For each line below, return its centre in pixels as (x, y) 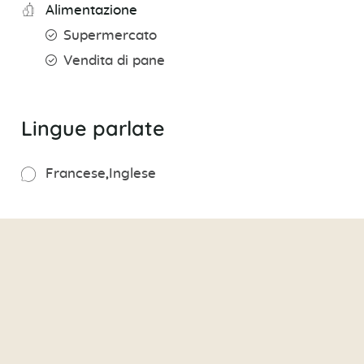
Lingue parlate (93, 128)
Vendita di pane (114, 61)
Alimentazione (91, 11)
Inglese (132, 174)
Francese (75, 174)
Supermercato (110, 36)
